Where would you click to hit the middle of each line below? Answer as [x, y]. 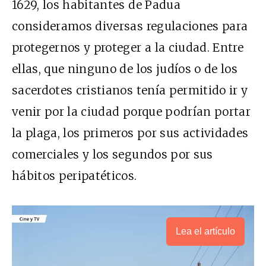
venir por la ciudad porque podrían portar [132, 112]
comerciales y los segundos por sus [113, 155]
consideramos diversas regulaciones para [130, 26]
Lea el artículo [205, 232]
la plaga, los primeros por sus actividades [130, 133]
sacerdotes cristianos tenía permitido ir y [130, 91]
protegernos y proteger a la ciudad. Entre [128, 48]
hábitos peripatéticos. [75, 176]
